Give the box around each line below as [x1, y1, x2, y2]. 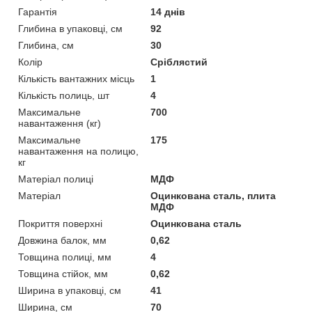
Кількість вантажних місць [18, 72, 134, 84]
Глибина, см [18, 39, 74, 51]
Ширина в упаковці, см [18, 284, 121, 296]
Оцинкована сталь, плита [150, 189, 276, 201]
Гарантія [18, 6, 57, 17]
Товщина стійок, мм [18, 267, 108, 279]
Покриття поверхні [18, 217, 102, 229]
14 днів [150, 6, 186, 17]
